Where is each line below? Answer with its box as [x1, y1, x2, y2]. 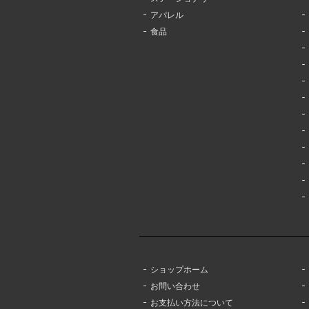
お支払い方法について [150, 297, 233, 308]
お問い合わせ [150, 281, 200, 291]
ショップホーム [150, 264, 208, 275]
